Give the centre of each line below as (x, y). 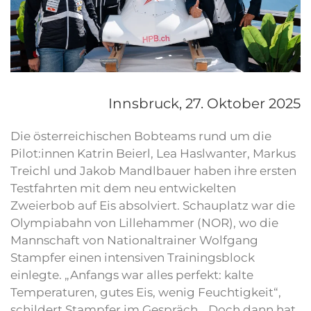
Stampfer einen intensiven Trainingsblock (133, 258)
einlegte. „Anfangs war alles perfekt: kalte (132, 275)
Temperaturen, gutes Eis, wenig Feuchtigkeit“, (146, 293)
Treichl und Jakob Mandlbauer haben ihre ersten (153, 171)
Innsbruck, (146, 104)
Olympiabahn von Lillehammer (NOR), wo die (144, 223)
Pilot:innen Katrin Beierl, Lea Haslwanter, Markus (153, 154)
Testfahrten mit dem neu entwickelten (123, 188)
